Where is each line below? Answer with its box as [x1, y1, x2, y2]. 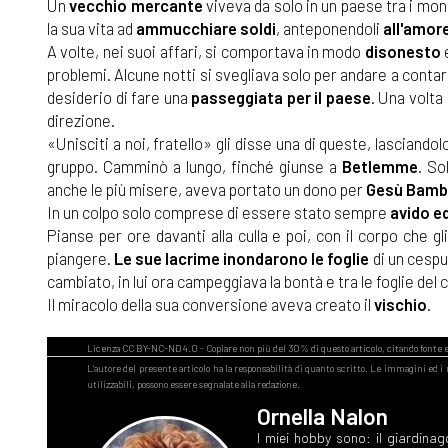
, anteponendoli [276, 18, 383, 39]
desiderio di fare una [47, 87, 192, 108]
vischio [374, 294, 427, 315]
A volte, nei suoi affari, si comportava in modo [47, 41, 365, 62]
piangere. [47, 248, 115, 269]
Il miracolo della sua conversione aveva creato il [47, 294, 374, 315]
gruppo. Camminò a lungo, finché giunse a [47, 156, 342, 177]
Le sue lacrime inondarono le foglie [114, 248, 370, 269]
